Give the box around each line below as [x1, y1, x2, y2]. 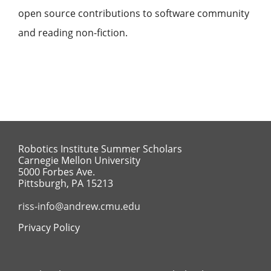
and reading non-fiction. [18, 26, 128, 39]
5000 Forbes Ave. [18, 165, 95, 178]
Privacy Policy [18, 221, 80, 234]
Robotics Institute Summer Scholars [18, 142, 182, 155]
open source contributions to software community [18, 7, 249, 20]
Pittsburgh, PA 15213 [18, 177, 113, 190]
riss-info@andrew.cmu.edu [18, 200, 140, 213]
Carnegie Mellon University [18, 154, 140, 167]
